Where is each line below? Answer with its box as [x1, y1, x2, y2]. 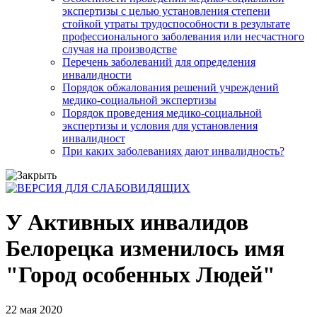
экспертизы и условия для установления [62, 119, 258, 132]
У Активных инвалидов [6, 209, 248, 236]
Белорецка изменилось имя [6, 236, 284, 262]
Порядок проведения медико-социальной [62, 106, 262, 119]
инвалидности [62, 68, 132, 81]
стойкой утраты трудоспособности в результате [62, 17, 290, 30]
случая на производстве [62, 42, 177, 55]
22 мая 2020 [6, 303, 62, 316]
